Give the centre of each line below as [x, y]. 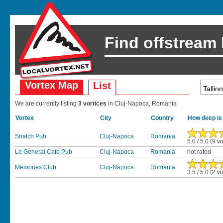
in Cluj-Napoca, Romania [142, 104]
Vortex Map [52, 85]
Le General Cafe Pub [44, 152]
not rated [199, 152]
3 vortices [93, 104]
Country [162, 118]
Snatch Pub [31, 136]
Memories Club [36, 167]
